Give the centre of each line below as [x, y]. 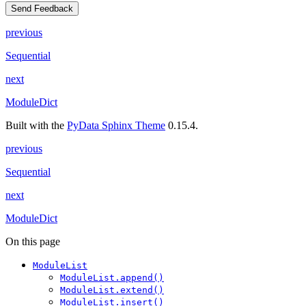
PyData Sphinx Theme [116, 126]
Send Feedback [42, 9]
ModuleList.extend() [112, 290]
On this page [33, 242]
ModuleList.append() [112, 278]
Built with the [36, 126]
